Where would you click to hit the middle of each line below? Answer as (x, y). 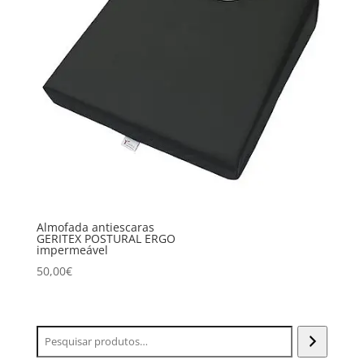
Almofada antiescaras (95, 227)
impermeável (72, 250)
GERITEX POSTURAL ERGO (106, 239)
